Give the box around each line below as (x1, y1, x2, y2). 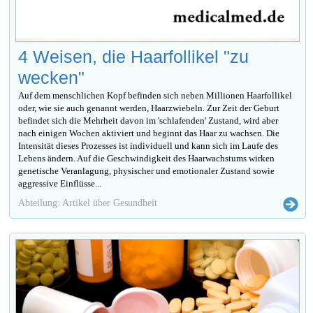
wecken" (18, 68, 85, 88)
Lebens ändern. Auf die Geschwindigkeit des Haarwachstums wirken (18, 153, 275, 164)
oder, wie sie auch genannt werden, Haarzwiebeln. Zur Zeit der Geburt (18, 103, 280, 114)
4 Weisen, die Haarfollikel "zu (18, 47, 249, 67)
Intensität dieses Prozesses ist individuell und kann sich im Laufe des (18, 140, 279, 152)
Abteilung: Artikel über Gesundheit (18, 197, 158, 209)
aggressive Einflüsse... (18, 178, 102, 189)
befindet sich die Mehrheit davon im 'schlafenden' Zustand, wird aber (18, 115, 279, 126)
